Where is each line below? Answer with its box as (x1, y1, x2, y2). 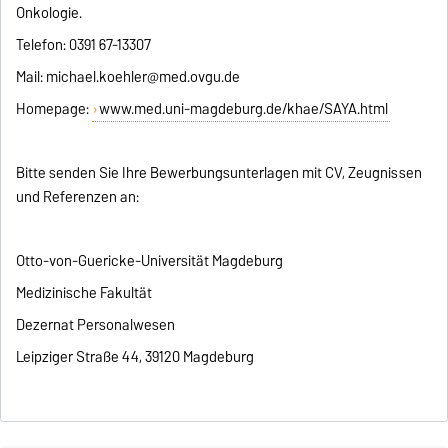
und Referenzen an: (16, 185, 140, 210)
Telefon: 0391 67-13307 (16, 33, 152, 58)
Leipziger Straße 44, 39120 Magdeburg (16, 345, 255, 370)
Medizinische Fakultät (16, 281, 153, 306)
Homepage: (16, 97, 93, 122)
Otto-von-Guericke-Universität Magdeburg (16, 249, 284, 274)
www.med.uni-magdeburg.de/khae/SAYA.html (98, 97, 388, 122)
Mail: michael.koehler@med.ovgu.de (16, 65, 241, 90)
